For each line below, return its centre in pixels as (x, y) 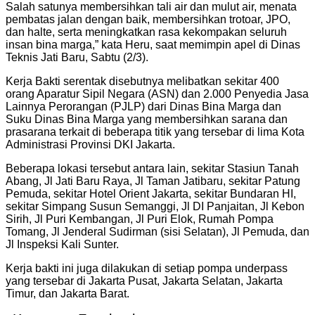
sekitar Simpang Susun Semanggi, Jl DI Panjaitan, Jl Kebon (155, 206)
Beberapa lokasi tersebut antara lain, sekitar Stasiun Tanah (152, 168)
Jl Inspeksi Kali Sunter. (62, 244)
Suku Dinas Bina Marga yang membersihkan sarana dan (147, 119)
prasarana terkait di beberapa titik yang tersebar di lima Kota (155, 131)
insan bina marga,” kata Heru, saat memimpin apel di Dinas (153, 44)
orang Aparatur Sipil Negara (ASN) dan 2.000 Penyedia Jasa (157, 94)
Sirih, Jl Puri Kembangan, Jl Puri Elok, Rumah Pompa (140, 219)
